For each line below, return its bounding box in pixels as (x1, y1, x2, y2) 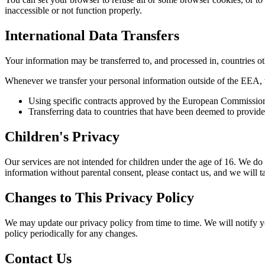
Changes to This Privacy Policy (5, 189, 194, 205)
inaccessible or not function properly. (5, 5, 142, 16)
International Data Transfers (5, 28, 179, 44)
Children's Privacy (5, 128, 119, 144)
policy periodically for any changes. (5, 228, 138, 238)
